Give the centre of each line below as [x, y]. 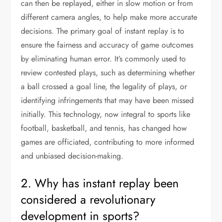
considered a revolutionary [88, 199]
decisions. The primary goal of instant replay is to [103, 31]
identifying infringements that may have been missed [108, 100]
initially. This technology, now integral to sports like [106, 114]
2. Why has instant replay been [100, 183]
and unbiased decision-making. [72, 156]
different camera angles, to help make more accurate [109, 17]
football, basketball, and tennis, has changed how [104, 128]
